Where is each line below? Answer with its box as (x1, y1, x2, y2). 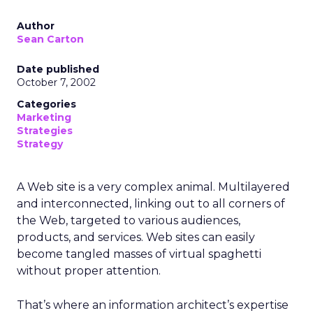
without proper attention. (17, 264, 161, 277)
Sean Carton (17, 33, 84, 45)
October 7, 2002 (17, 76, 96, 89)
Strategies (17, 124, 73, 137)
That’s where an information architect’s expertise (17, 298, 289, 312)
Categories (17, 98, 76, 110)
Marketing (17, 111, 71, 124)
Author (17, 20, 54, 32)
